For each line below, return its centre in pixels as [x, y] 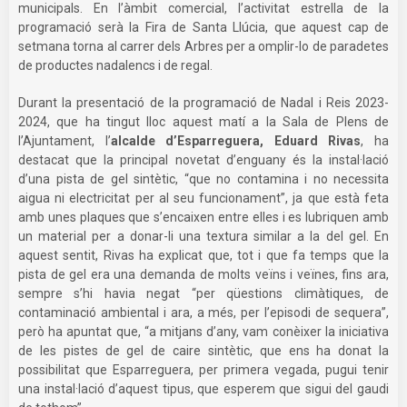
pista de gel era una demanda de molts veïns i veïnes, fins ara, [203, 274]
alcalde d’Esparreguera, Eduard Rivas [236, 140]
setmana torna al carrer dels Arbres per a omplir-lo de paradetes [203, 46]
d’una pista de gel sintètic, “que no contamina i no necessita [203, 179]
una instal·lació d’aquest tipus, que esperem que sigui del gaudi [203, 388]
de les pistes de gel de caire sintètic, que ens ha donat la [203, 350]
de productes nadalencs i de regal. [121, 65]
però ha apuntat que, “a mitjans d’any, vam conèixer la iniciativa [203, 331]
